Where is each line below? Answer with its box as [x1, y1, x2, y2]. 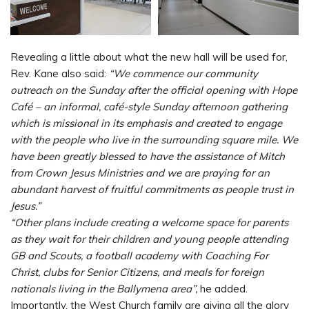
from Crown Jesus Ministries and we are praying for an [10, 166, 270, 180]
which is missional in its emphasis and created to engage [10, 117, 282, 130]
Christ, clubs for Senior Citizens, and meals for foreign [10, 266, 264, 279]
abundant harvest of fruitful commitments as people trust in [10, 183, 294, 197]
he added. [197, 282, 248, 296]
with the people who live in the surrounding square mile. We [10, 133, 298, 147]
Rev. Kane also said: [10, 67, 109, 81]
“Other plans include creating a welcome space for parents [10, 216, 288, 230]
